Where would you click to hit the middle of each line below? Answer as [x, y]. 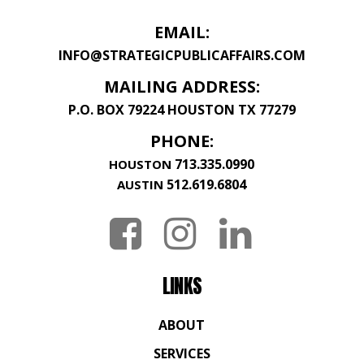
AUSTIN [141, 184]
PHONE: [182, 141]
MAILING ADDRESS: [182, 86]
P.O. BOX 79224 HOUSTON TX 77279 [182, 109]
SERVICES [182, 353]
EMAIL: [182, 32]
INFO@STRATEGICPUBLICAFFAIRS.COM [182, 55]
